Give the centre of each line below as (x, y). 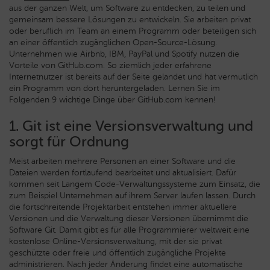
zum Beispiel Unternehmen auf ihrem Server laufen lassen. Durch (132, 196)
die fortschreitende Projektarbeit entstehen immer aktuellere (123, 207)
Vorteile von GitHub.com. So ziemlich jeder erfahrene (110, 65)
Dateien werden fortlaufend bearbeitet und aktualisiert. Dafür (123, 173)
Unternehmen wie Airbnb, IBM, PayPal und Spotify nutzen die (124, 54)
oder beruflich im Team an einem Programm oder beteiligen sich (133, 31)
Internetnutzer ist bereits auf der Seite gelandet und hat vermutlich (133, 77)
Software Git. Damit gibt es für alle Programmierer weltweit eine (129, 230)
